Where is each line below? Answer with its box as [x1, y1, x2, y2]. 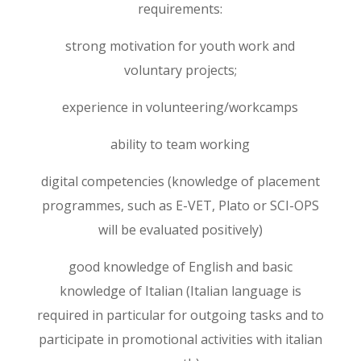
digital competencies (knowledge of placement [40, 172, 320, 190]
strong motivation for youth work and [65, 37, 296, 55]
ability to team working [110, 135, 251, 153]
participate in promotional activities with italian [38, 330, 322, 348]
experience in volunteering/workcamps [62, 98, 299, 116]
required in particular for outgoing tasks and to [36, 306, 324, 324]
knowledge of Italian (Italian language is [59, 282, 301, 300]
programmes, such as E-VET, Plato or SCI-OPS [41, 197, 319, 214]
